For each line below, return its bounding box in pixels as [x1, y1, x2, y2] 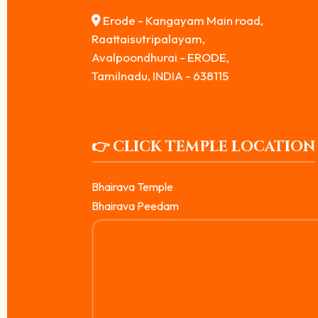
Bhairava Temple [92, 179, 173, 194]
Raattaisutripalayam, [92, 31, 205, 46]
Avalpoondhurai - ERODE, [92, 49, 229, 65]
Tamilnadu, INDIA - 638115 [92, 67, 229, 83]
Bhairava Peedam [92, 198, 179, 213]
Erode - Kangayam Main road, [103, 12, 263, 28]
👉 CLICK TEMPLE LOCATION [92, 136, 315, 157]
